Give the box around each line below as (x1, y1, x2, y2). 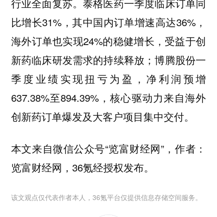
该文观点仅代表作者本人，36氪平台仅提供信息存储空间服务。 (11, 192, 202, 202)
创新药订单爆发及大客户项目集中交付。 (11, 108, 194, 124)
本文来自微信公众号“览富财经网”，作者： (11, 141, 206, 156)
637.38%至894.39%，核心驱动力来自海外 (11, 90, 206, 105)
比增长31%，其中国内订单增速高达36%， (11, 14, 206, 29)
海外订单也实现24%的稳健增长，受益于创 (11, 33, 206, 48)
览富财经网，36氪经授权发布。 (11, 160, 154, 175)
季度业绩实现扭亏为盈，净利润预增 (11, 71, 206, 86)
